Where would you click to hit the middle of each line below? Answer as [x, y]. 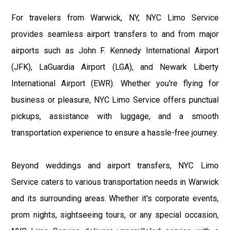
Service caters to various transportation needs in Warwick [115, 182]
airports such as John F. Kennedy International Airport [115, 50]
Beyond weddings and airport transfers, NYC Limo [115, 165]
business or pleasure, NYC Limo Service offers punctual [115, 100]
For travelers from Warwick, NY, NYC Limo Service [115, 17]
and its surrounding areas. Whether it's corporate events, [115, 198]
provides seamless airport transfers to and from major [115, 34]
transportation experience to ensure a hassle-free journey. [115, 132]
